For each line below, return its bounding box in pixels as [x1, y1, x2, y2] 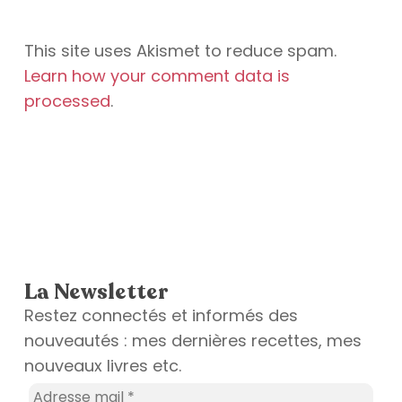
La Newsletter [23, 276, 168, 307]
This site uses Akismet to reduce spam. [23, 39, 336, 62]
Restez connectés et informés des [23, 303, 298, 327]
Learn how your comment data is [23, 64, 290, 87]
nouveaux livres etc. [23, 354, 181, 377]
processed [23, 89, 110, 112]
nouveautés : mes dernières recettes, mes [23, 328, 362, 352]
